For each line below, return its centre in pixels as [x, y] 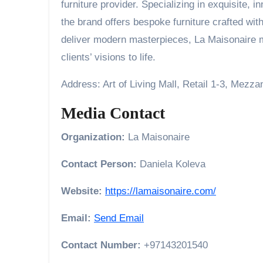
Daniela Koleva [171, 164]
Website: [82, 191]
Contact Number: [101, 245]
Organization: [93, 137]
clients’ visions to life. [108, 57]
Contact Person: [99, 164]
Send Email [119, 218]
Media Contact [113, 113]
